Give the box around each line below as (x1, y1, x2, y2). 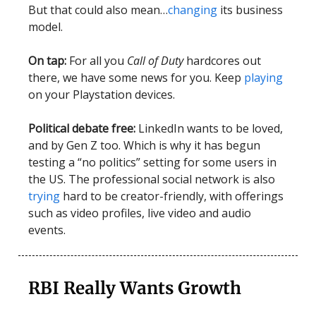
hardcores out (183, 53, 261, 69)
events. (28, 222, 66, 238)
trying (28, 188, 63, 205)
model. (28, 19, 63, 35)
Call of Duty (127, 53, 183, 69)
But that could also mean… (28, 2, 168, 18)
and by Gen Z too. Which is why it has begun (28, 138, 260, 154)
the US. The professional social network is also (28, 171, 275, 188)
